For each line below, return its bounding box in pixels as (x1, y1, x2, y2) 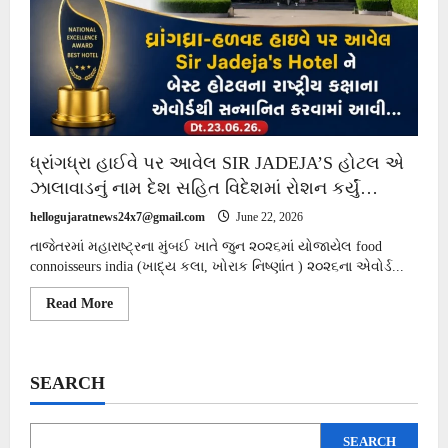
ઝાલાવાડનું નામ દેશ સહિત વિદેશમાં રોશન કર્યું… (30, 178, 378, 199)
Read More (46, 296, 113, 312)
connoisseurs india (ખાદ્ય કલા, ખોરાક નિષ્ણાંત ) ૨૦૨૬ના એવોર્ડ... (30, 259, 404, 275)
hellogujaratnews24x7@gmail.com (30, 210, 205, 225)
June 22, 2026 (233, 210, 303, 225)
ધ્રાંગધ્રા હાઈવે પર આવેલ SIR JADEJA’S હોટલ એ (30, 153, 404, 174)
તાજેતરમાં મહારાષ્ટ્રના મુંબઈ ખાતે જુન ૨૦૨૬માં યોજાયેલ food (30, 239, 382, 255)
